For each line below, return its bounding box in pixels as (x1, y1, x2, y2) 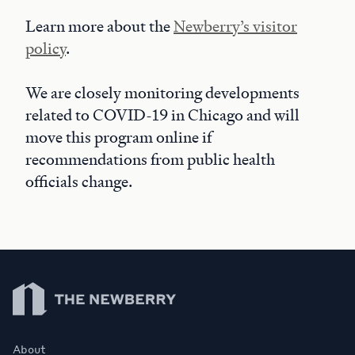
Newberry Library (13, 273, 107, 289)
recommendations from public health (25, 149, 275, 170)
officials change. (25, 171, 132, 192)
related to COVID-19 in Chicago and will (25, 105, 300, 125)
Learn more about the (25, 16, 174, 36)
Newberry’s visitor (174, 16, 297, 36)
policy (25, 38, 66, 59)
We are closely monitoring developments (25, 82, 300, 103)
